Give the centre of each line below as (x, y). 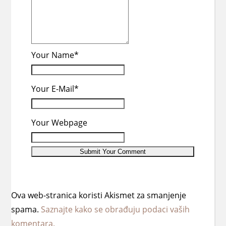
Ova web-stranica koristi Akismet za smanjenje (99, 195)
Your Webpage (60, 123)
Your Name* (55, 55)
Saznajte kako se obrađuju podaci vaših (116, 209)
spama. (26, 209)
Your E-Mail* (55, 89)
